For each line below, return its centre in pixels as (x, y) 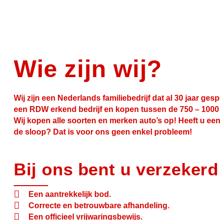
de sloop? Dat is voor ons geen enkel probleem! (103, 132)
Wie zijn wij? (88, 69)
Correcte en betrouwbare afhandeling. (99, 205)
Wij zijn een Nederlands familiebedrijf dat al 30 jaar (106, 98)
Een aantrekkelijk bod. (70, 194)
